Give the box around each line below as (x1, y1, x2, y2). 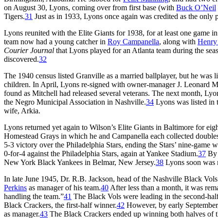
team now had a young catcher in (4, 37, 108, 46)
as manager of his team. (27, 183, 101, 192)
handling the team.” (4, 192, 64, 200)
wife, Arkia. (4, 106, 40, 115)
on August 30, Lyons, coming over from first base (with (4, 3, 176, 12)
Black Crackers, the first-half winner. (4, 200, 117, 209)
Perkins (4, 183, 27, 192)
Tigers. (4, 12, 25, 20)
